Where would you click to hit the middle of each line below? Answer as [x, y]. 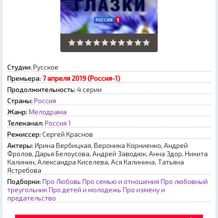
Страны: [20, 100]
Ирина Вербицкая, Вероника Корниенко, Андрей [111, 145]
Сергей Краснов [68, 134]
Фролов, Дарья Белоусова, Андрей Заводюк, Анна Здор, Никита [108, 153]
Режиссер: [24, 134]
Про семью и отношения [121, 181]
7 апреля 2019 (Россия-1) [81, 78]
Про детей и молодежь [85, 189]
